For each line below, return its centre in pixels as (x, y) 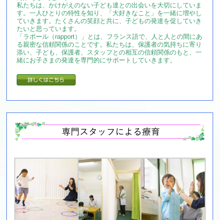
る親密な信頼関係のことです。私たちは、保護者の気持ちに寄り (110, 44)
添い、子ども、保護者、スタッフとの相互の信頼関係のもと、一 (110, 52)
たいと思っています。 (49, 28)
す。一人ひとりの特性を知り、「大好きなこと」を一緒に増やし (110, 13)
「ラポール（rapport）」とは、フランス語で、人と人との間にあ (110, 36)
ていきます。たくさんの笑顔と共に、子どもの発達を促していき (110, 21)
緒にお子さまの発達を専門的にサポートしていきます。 (97, 60)
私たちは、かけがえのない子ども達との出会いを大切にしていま (110, 5)
